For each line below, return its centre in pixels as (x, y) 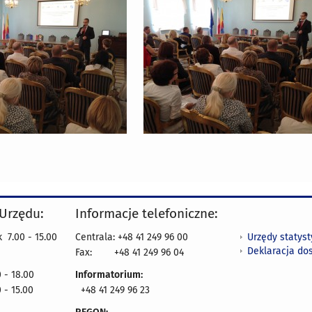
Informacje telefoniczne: (147, 214)
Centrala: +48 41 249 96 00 (132, 237)
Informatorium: (109, 275)
